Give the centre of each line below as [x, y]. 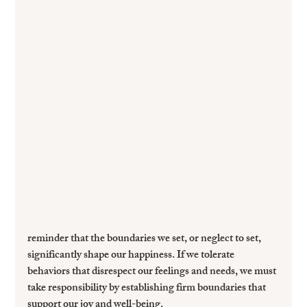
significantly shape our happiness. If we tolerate [132, 256]
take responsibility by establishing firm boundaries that [148, 289]
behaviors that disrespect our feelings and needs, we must [153, 273]
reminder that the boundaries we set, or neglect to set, [146, 240]
